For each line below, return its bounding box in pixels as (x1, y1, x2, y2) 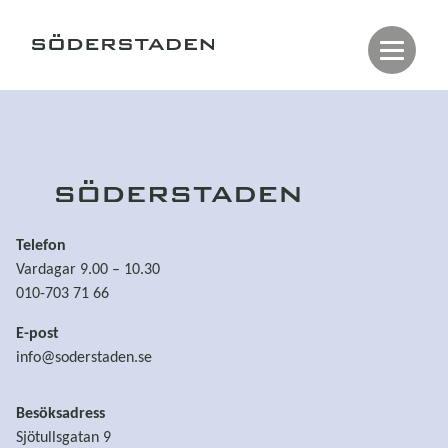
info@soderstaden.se (16, 349, 152, 366)
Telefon (16, 237, 66, 254)
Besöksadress (16, 405, 105, 422)
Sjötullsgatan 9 (16, 429, 111, 446)
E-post (16, 325, 59, 342)
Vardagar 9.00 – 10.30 (16, 261, 160, 278)
